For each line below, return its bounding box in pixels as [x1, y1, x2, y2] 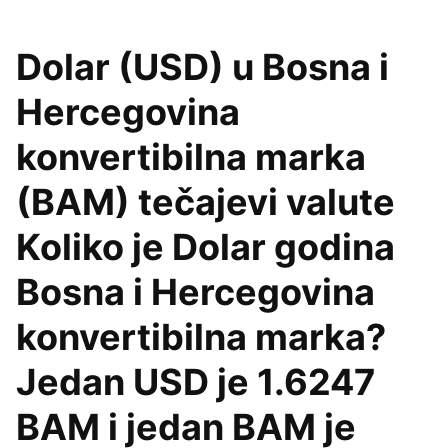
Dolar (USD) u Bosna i [16, 45, 389, 89]
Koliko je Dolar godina [16, 225, 395, 269]
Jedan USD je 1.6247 [16, 360, 375, 404]
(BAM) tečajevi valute [16, 180, 395, 224]
